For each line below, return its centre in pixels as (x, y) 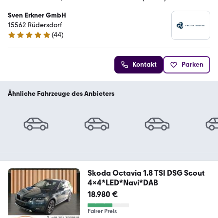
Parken (192, 64)
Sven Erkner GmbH (37, 15)
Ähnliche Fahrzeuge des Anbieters (61, 94)
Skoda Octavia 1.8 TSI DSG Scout (146, 173)
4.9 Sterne (23, 39)
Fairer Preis (102, 211)
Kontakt (145, 64)
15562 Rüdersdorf (35, 25)
